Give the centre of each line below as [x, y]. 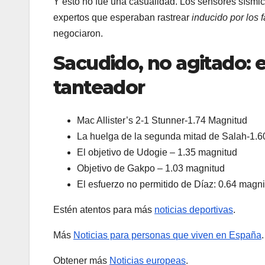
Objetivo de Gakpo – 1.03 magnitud [151, 169]
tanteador [99, 87]
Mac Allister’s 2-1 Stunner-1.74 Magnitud [162, 121]
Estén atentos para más [104, 210]
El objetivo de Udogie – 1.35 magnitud [157, 153]
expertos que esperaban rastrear [122, 17]
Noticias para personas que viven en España [167, 235]
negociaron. [78, 33]
